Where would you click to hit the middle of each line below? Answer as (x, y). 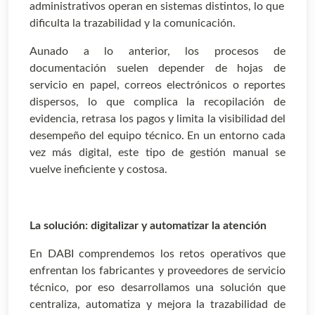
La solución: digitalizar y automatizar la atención (148, 226)
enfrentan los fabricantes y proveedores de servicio (157, 271)
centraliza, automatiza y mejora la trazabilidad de (157, 305)
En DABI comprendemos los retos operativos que (157, 254)
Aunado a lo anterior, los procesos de (157, 52)
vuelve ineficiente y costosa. (98, 170)
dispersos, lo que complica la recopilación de (157, 102)
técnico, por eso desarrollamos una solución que (157, 288)
